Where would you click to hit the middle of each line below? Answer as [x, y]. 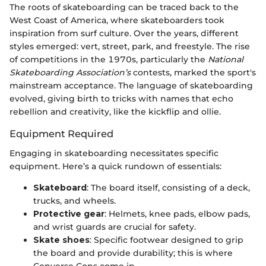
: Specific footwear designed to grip [167, 240]
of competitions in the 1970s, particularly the [109, 60]
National [226, 60]
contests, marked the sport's [193, 73]
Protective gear [69, 213]
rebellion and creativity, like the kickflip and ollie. [115, 112]
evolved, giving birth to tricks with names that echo [121, 99]
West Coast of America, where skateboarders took [117, 20]
